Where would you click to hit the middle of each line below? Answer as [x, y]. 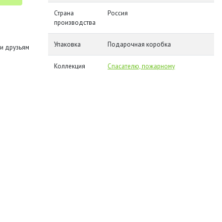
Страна [64, 13]
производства [75, 23]
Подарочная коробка [139, 44]
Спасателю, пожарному [141, 66]
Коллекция [70, 66]
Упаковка [68, 44]
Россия [118, 13]
